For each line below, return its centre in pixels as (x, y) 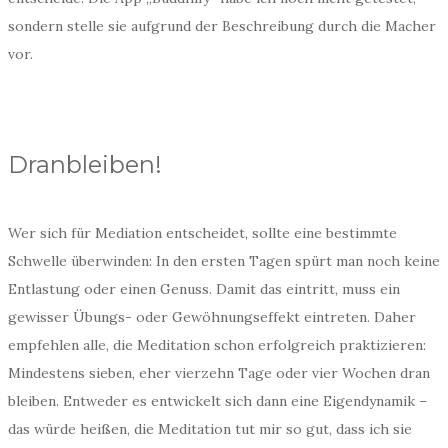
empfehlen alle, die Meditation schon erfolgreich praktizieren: (217, 345)
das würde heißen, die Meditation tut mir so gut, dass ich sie (210, 429)
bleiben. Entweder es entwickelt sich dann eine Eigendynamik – (217, 401)
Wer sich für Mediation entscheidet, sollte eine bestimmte (202, 233)
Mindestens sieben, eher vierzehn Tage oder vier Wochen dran (219, 373)
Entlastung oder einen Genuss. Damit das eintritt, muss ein (204, 289)
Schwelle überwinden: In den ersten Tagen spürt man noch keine (224, 261)
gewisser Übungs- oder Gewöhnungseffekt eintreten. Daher (212, 317)
